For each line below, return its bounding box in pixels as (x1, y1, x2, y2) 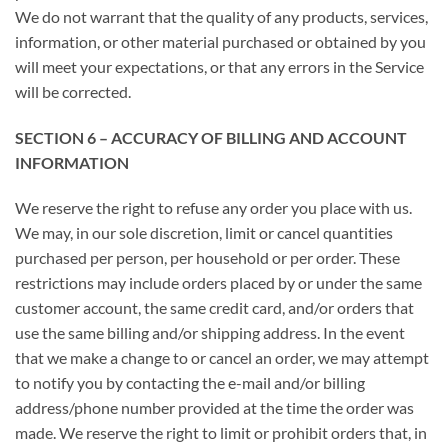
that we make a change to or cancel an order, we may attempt (15, 348, 429, 368)
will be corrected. (15, 81, 131, 101)
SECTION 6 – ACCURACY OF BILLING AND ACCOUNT (15, 127, 407, 147)
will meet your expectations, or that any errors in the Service (15, 56, 424, 76)
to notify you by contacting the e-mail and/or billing (15, 373, 365, 393)
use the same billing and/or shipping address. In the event (15, 323, 405, 343)
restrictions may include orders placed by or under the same (15, 273, 422, 293)
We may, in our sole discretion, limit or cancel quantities (15, 223, 393, 243)
